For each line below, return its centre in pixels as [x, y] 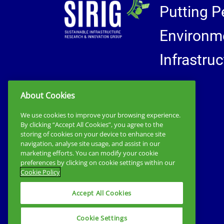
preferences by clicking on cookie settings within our [98, 162]
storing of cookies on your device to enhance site [93, 134]
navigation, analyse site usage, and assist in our [90, 143]
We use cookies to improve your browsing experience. [100, 115]
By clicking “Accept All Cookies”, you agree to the [92, 124]
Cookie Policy [40, 172]
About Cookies [48, 95]
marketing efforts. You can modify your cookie [89, 153]
